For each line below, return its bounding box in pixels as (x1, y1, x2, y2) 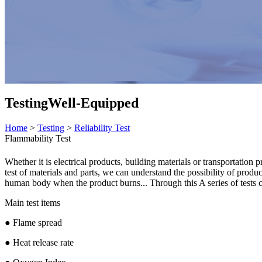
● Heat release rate (5, 237, 74, 247)
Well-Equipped (48, 95, 139, 111)
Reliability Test (74, 122, 130, 133)
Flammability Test (5, 133, 71, 143)
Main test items (5, 197, 60, 208)
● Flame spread (5, 217, 62, 227)
